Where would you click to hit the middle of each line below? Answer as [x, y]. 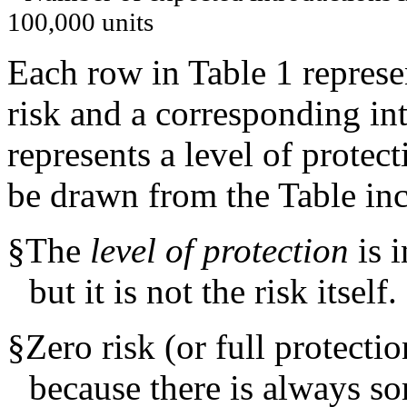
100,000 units [80, 22]
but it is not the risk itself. [213, 291]
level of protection [219, 250]
